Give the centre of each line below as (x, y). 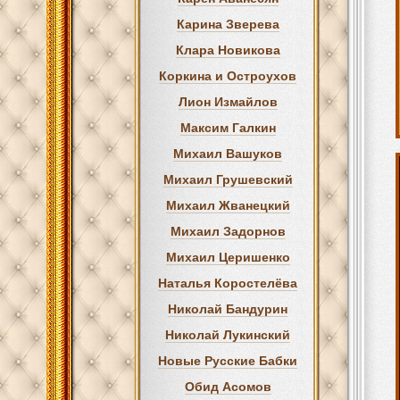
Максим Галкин (228, 128)
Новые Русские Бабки (228, 361)
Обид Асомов (228, 387)
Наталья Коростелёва (228, 283)
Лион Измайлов (228, 102)
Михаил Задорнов (228, 231)
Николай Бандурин (228, 309)
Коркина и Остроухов (228, 76)
